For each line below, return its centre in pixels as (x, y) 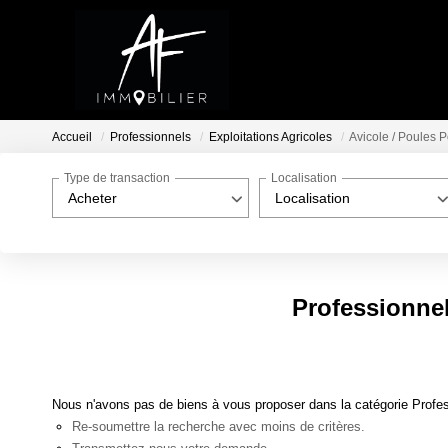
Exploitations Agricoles (270, 137)
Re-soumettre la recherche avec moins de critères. (218, 426)
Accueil (72, 137)
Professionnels (150, 137)
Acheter (92, 198)
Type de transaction (117, 178)
